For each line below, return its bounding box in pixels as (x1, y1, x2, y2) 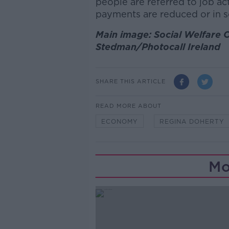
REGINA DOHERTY (159, 117, 224, 125)
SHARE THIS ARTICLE (95, 78, 166, 85)
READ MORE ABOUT (95, 102, 162, 109)
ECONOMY (101, 117, 138, 125)
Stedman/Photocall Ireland (95, 41, 220, 52)
